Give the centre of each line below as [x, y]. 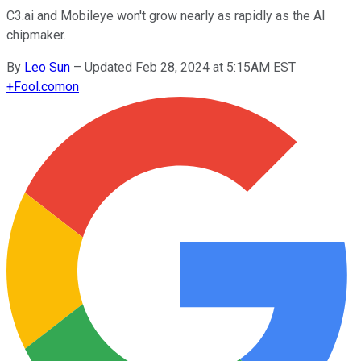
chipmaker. [36, 35]
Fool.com [39, 86]
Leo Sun [47, 67]
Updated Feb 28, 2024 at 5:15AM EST [190, 67]
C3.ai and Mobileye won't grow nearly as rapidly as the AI [166, 15]
